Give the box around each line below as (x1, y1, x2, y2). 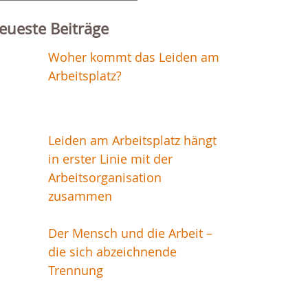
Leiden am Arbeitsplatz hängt (47, 132, 217, 149)
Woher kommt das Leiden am (47, 49, 219, 66)
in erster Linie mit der (47, 151, 173, 168)
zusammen (47, 188, 112, 205)
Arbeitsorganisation (47, 169, 162, 186)
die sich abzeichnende (47, 243, 177, 261)
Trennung (47, 262, 103, 279)
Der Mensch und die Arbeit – (47, 225, 212, 242)
